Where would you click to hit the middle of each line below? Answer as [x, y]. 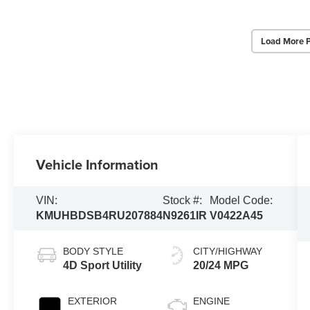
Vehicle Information [98, 165]
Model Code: [241, 201]
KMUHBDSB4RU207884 [100, 216]
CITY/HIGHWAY [227, 252]
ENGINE [211, 301]
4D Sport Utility [103, 266]
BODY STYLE [93, 252]
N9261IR [185, 216]
